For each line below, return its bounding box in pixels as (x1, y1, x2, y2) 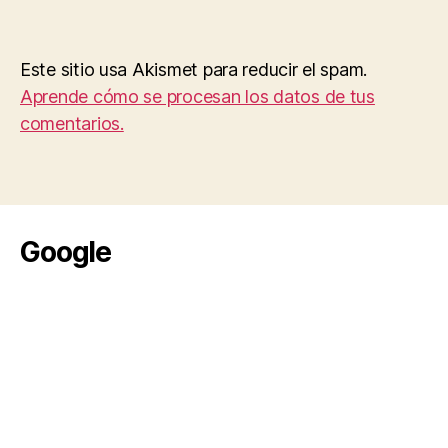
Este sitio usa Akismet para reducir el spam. (20, 59, 368, 80)
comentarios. (20, 113, 124, 134)
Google (20, 235, 112, 269)
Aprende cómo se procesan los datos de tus (20, 86, 375, 107)
